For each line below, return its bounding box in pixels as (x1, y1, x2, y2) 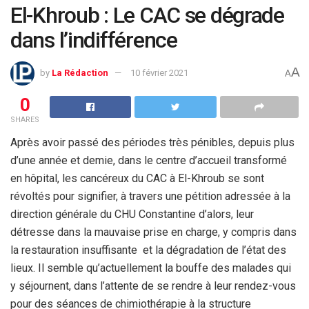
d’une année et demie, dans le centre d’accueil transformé (10, 153, 287, 167)
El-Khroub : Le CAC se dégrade (10, 1, 284, 28)
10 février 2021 (130, 67, 188, 78)
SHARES (10, 114, 39, 124)
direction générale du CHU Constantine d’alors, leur (10, 207, 254, 221)
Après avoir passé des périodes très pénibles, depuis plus (10, 135, 295, 149)
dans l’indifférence (10, 26, 177, 53)
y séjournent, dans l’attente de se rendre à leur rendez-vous (10, 279, 296, 292)
